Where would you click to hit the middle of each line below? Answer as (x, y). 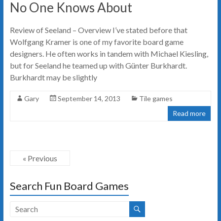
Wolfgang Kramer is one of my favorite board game (96, 41)
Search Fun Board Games (69, 185)
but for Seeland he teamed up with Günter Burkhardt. (98, 65)
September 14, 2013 (89, 98)
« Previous (40, 158)
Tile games (156, 98)
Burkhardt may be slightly (53, 77)
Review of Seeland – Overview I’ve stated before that (98, 30)
